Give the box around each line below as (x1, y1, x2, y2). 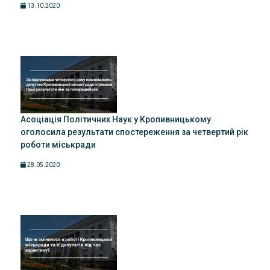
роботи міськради (20, 140, 96, 149)
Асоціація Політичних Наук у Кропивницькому (20, 115, 211, 124)
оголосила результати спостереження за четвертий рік (20, 127, 248, 137)
